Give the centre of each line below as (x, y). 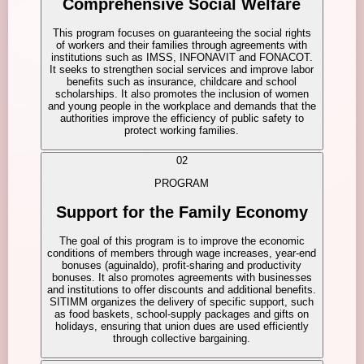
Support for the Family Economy (182, 212)
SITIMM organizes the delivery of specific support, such (182, 302)
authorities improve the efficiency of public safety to (182, 119)
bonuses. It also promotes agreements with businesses (182, 278)
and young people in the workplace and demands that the (182, 106)
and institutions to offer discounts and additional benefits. (182, 290)
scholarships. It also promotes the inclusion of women (182, 94)
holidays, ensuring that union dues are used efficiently (182, 327)
